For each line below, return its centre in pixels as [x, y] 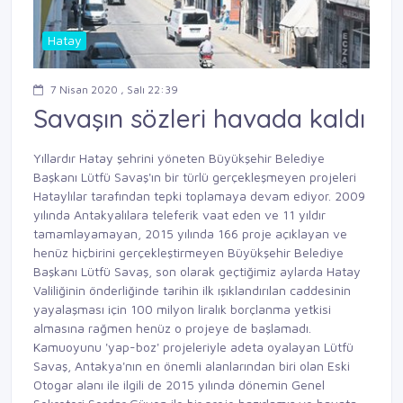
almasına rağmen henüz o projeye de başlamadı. [172, 328]
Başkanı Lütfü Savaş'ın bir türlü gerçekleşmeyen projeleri [195, 177]
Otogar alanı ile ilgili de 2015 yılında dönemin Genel [179, 385]
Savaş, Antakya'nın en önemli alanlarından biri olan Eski [192, 366]
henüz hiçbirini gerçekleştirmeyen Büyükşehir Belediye [188, 253]
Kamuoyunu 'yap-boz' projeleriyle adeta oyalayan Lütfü [193, 347]
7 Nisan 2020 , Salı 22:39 [114, 89]
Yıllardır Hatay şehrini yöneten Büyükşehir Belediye [179, 158]
